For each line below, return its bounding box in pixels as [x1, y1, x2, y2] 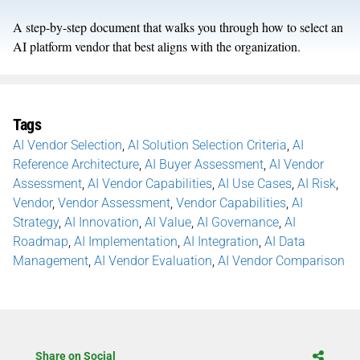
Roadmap [13, 233, 68, 249]
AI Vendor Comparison [218, 252, 345, 268]
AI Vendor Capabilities [88, 175, 212, 191]
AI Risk [297, 175, 336, 191]
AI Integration [183, 233, 259, 249]
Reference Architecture [13, 156, 139, 172]
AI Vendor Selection [13, 137, 122, 153]
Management [13, 252, 88, 268]
